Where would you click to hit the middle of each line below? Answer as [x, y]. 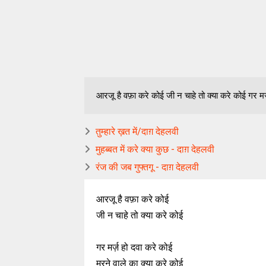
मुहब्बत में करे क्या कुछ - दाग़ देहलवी [155, 149]
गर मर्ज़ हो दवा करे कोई [134, 247]
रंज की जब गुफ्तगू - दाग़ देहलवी [147, 167]
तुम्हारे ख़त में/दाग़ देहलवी [137, 132]
